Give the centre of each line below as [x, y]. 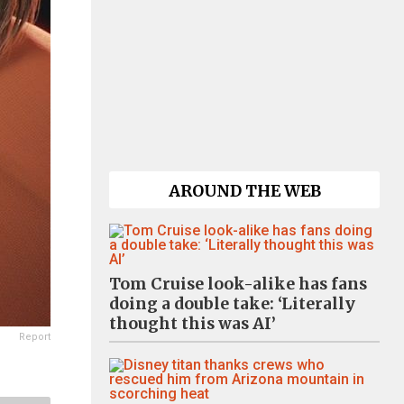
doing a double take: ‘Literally [232, 304]
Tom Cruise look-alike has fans [238, 284]
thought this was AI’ [193, 324]
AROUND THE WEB [244, 191]
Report [35, 337]
